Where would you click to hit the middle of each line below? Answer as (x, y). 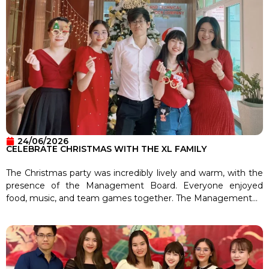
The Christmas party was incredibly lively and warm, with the (134, 173)
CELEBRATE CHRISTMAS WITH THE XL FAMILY (106, 149)
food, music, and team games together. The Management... (132, 198)
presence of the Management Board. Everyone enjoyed (134, 185)
